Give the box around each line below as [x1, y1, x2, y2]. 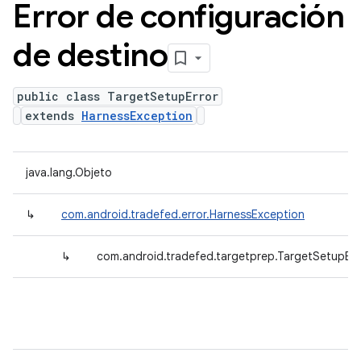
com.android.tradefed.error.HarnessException [61, 207, 305, 222]
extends [25, 108, 81, 123]
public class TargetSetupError [17, 89, 218, 104]
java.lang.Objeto [26, 165, 112, 180]
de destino [13, 35, 168, 75]
